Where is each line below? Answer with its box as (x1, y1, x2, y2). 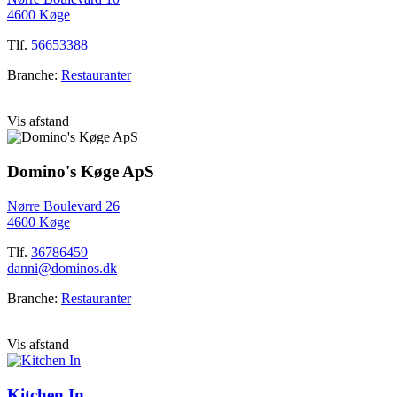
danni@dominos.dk (7, 260, 117, 276)
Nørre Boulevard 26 (7, 198, 120, 214)
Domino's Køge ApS (7, 162, 154, 182)
